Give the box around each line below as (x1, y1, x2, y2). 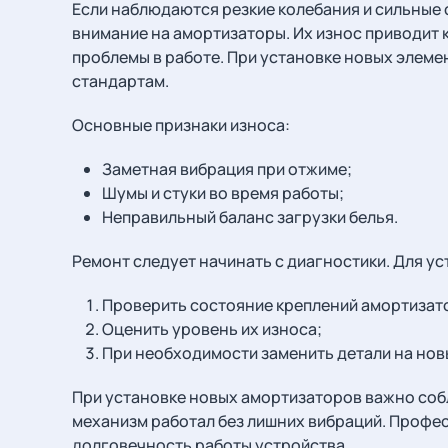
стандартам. (72, 70, 169, 93)
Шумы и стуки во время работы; (102, 182, 344, 205)
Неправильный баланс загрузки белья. (102, 206, 398, 229)
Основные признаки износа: (72, 114, 290, 137)
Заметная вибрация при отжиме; (102, 158, 352, 181)
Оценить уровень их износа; (102, 318, 322, 341)
